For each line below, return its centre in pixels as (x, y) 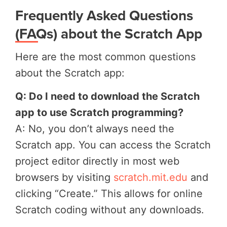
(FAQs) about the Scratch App (109, 33)
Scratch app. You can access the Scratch (113, 145)
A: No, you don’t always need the (95, 128)
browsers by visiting (64, 177)
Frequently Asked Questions (104, 15)
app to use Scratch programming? (99, 112)
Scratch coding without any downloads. (110, 210)
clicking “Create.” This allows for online (109, 193)
